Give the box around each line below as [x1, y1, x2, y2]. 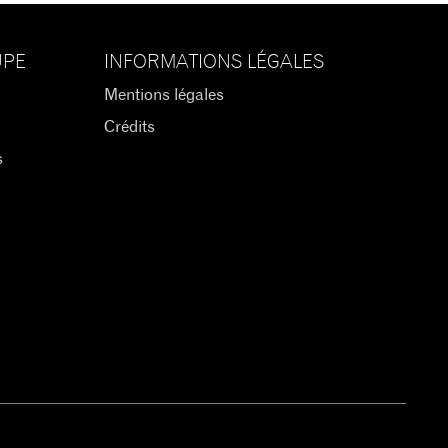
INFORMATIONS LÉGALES [103, 53, 324, 73]
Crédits [103, 119, 155, 135]
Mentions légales [103, 87, 224, 103]
